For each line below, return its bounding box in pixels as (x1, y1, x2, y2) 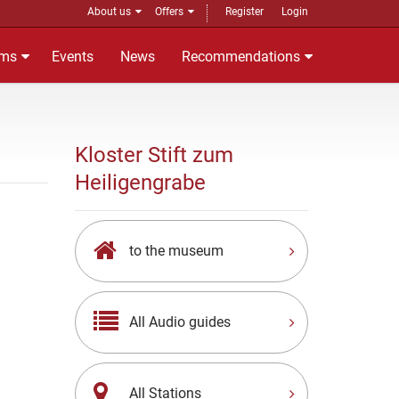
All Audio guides (128, 313, 231, 330)
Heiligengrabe (74, 170, 206, 195)
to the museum (128, 242, 224, 259)
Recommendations (182, 48, 300, 65)
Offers (155, 5, 183, 18)
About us (87, 5, 131, 18)
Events (52, 48, 94, 65)
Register (225, 5, 264, 18)
